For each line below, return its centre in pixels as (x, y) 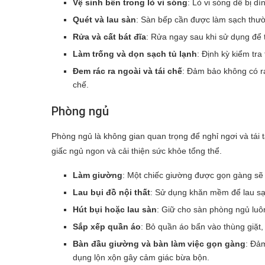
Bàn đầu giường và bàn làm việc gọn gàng (159, 243)
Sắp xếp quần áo (107, 226)
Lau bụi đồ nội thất (112, 192)
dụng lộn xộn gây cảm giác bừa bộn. (141, 257)
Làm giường (98, 175)
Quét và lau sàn (104, 19)
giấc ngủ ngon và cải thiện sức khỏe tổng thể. (137, 151)
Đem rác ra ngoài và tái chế (127, 71)
